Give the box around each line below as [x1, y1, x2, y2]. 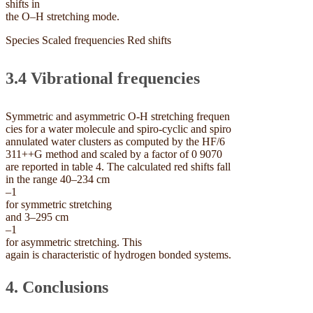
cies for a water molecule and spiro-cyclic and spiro [6, 122, 231, 135]
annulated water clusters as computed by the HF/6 [6, 135, 225, 147]
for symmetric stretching [6, 198, 112, 210]
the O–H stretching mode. [6, 10, 122, 22]
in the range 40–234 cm [6, 173, 110, 185]
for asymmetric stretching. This [6, 235, 142, 248]
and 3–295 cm [6, 210, 68, 223]
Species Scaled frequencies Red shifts [6, 34, 171, 46]
